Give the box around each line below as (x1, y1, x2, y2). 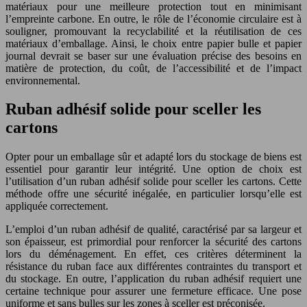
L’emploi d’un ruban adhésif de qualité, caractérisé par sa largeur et (5, 223, 302, 236)
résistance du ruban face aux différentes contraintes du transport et (5, 260, 302, 273)
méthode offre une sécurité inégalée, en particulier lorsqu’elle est (5, 188, 302, 200)
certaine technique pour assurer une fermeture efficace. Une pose (5, 285, 302, 297)
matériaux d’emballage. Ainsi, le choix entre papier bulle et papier (5, 37, 302, 49)
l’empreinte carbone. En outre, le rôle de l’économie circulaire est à (5, 12, 302, 25)
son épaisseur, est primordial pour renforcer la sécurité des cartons (5, 236, 302, 248)
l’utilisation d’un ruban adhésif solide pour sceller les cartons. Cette (5, 175, 302, 188)
